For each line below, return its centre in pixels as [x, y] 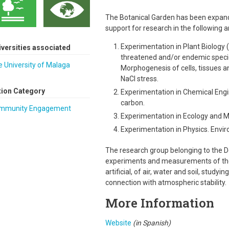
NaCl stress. [139, 79]
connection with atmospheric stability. [166, 182]
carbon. [132, 103]
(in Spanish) [152, 223]
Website [118, 223]
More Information [159, 203]
